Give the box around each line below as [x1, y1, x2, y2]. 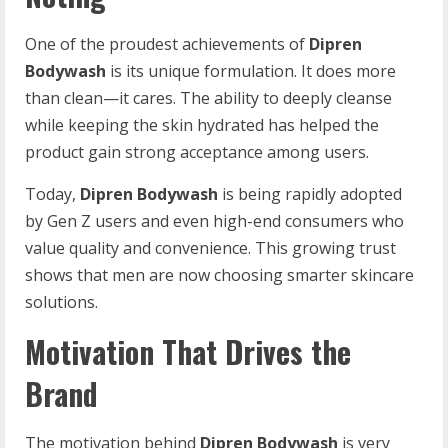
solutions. [25, 290, 98, 313]
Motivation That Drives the [25, 328, 351, 374]
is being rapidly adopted [222, 182, 402, 205]
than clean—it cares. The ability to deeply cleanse [25, 86, 392, 109]
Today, [25, 182, 80, 205]
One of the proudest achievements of [25, 32, 309, 55]
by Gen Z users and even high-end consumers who [25, 209, 404, 232]
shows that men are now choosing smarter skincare [25, 263, 414, 286]
